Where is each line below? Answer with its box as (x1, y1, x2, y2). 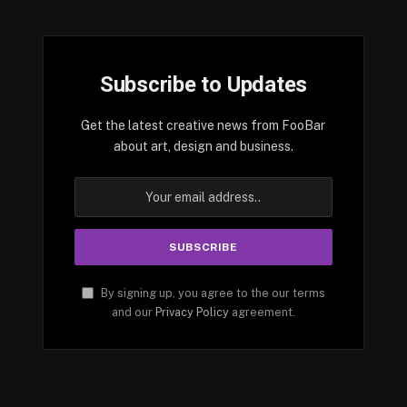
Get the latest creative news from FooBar (81, 118, 326, 134)
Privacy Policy (154, 305, 229, 320)
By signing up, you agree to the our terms (97, 286, 325, 301)
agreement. (228, 305, 295, 320)
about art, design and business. (113, 139, 293, 154)
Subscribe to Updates (99, 72, 308, 98)
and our (111, 305, 155, 320)
